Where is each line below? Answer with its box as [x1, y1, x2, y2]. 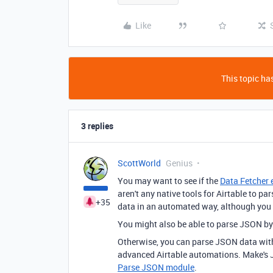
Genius [166, 157, 193, 169]
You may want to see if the [118, 175, 220, 186]
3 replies [81, 120, 113, 132]
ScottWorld [118, 157, 161, 169]
